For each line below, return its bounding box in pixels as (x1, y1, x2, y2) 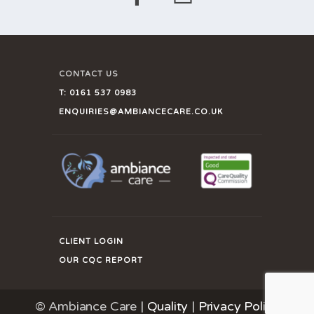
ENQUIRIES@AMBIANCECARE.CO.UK (59, 107, 223, 116)
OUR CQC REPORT (59, 256, 143, 266)
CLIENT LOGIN (59, 237, 123, 247)
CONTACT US (59, 69, 118, 78)
